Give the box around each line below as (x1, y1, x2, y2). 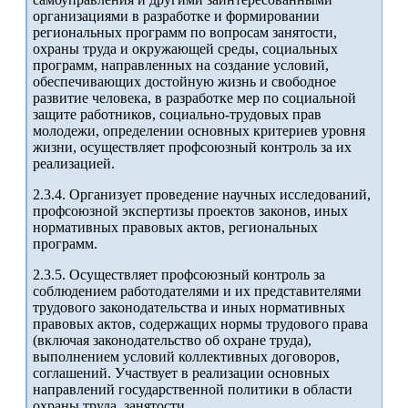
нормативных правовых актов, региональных (33, 219, 318, 236)
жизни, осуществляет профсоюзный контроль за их (33, 139, 352, 156)
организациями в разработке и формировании (33, 8, 320, 25)
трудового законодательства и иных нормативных (33, 300, 345, 316)
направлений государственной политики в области (33, 382, 352, 398)
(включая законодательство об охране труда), (33, 332, 311, 349)
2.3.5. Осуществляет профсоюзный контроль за (33, 267, 325, 283)
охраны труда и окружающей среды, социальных (33, 41, 338, 57)
